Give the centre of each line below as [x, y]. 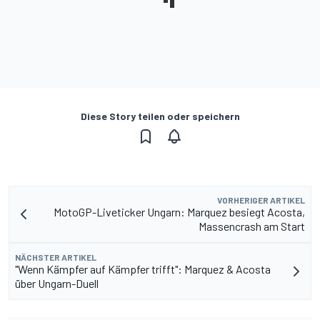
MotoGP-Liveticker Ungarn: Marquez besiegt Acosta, [179, 211]
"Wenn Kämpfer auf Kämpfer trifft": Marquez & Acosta [143, 269]
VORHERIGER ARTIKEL [261, 200]
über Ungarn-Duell [57, 283]
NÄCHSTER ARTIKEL [56, 257]
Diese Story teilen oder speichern [160, 116]
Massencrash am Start [252, 226]
